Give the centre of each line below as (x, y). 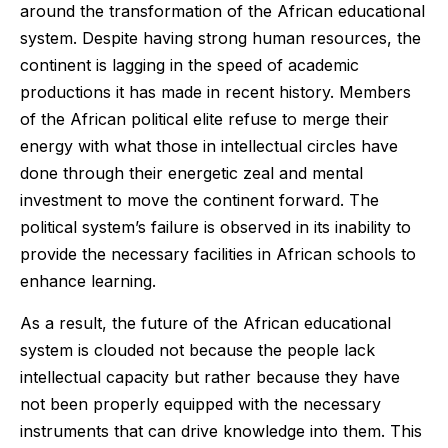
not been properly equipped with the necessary (200, 403)
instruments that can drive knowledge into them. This (221, 430)
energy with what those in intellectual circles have (209, 146)
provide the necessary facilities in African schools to (218, 254)
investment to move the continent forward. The (199, 200)
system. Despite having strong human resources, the (220, 38)
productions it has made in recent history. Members (215, 92)
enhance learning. (88, 281)
